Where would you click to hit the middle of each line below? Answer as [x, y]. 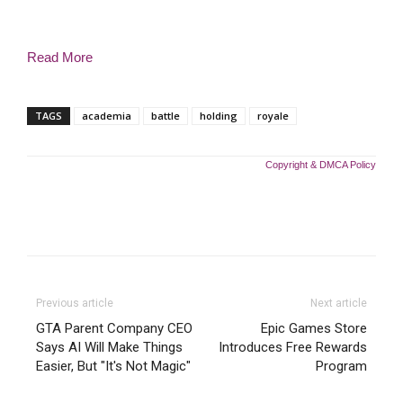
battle [166, 116]
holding [219, 116]
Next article [339, 303]
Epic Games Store [314, 328]
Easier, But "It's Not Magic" [113, 366]
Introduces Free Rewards [293, 347]
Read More [60, 57]
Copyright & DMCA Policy [321, 165]
